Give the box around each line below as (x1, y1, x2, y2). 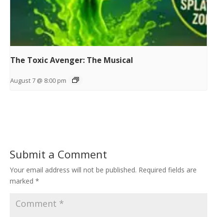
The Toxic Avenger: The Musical (10, 55, 133, 66)
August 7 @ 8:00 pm (10, 77, 66, 85)
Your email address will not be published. (10, 165, 137, 175)
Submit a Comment (10, 147, 107, 162)
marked (10, 176, 35, 186)
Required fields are (139, 165, 197, 175)
